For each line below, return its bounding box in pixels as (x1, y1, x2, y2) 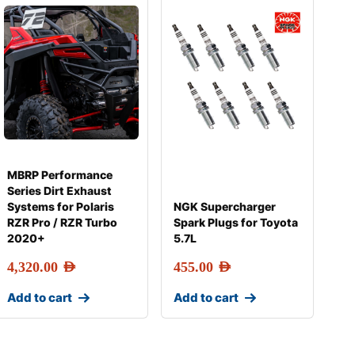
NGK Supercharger (173, 200, 276, 213)
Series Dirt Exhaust (7, 184, 113, 197)
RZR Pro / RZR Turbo (7, 216, 118, 229)
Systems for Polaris (7, 200, 115, 213)
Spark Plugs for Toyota (173, 216, 298, 229)
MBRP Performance (7, 168, 113, 181)
